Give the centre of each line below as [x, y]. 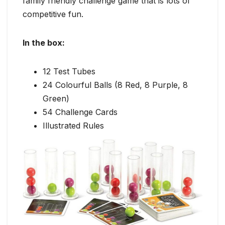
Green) [56, 98]
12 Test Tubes [69, 71]
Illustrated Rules [73, 126]
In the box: [44, 43]
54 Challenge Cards [80, 112]
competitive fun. [53, 14]
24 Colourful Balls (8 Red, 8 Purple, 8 [115, 85]
